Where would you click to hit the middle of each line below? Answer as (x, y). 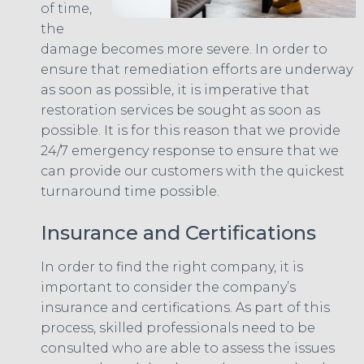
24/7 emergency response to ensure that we (190, 150)
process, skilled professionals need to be (178, 327)
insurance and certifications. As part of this (185, 307)
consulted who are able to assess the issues (188, 348)
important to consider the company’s (168, 287)
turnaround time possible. (130, 191)
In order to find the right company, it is (172, 266)
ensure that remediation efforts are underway (197, 69)
